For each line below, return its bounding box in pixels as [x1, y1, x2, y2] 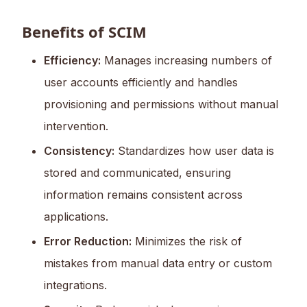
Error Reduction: [44, 234, 132, 249]
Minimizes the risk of [132, 234, 242, 249]
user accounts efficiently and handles [44, 75, 238, 90]
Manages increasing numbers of [101, 53, 272, 68]
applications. [44, 210, 108, 224]
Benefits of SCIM [22, 21, 147, 42]
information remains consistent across [44, 188, 243, 202]
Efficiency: [44, 53, 101, 68]
